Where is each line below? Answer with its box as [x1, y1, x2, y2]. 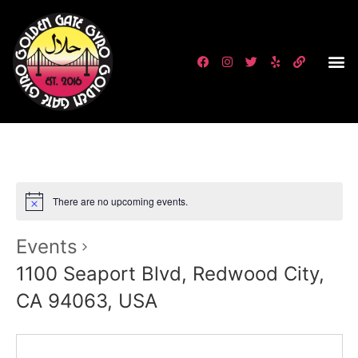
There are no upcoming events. [52, 194, 188, 209]
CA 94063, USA [15, 289, 157, 313]
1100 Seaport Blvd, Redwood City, [15, 262, 324, 286]
